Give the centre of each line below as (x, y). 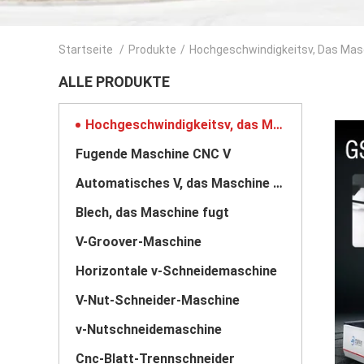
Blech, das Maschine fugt (152, 212)
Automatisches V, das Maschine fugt (278, 183)
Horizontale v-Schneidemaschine (176, 271)
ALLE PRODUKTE (114, 82)
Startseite (86, 50)
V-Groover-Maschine (139, 242)
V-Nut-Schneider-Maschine (158, 300)
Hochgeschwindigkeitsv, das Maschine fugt (278, 125)
